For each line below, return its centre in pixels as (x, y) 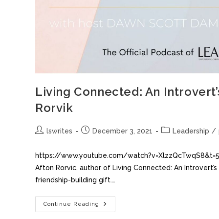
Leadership (191, 131)
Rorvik (54, 108)
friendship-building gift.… (75, 180)
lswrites (59, 131)
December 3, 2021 (122, 131)
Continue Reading (71, 204)
